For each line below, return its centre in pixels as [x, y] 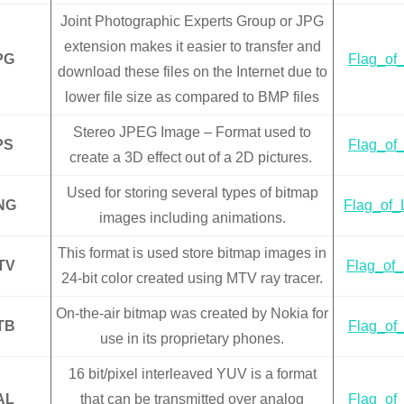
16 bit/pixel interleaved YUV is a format [192, 374]
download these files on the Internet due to [192, 72]
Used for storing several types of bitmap [192, 193]
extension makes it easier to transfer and [192, 47]
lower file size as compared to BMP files [192, 97]
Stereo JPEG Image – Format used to [192, 133]
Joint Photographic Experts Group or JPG [192, 22]
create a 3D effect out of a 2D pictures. [192, 158]
